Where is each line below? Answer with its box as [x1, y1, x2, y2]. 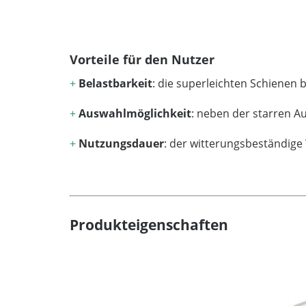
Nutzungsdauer [79, 136, 164, 151]
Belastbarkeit [79, 76, 152, 91]
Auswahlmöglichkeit [79, 106, 191, 121]
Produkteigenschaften [70, 215, 228, 234]
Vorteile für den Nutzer [70, 51, 214, 68]
